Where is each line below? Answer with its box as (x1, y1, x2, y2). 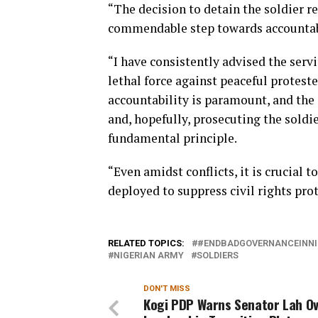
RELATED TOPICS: (108, 238, 185, 248)
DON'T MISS (143, 284, 190, 293)
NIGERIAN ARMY (114, 250, 184, 261)
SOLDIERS (197, 250, 238, 261)
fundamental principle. (108, 130, 237, 146)
